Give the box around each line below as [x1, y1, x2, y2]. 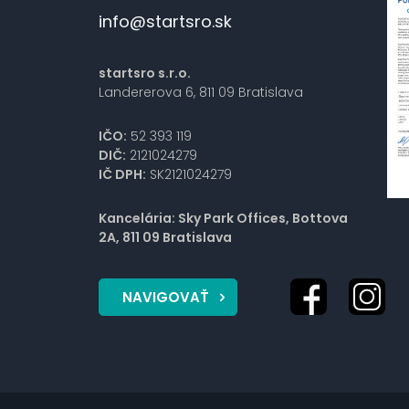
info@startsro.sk [98, 9, 232, 33]
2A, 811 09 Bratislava [98, 227, 232, 246]
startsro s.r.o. [98, 63, 191, 82]
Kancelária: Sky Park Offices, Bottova [98, 208, 348, 227]
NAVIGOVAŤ [121, 287, 209, 307]
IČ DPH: [98, 164, 146, 184]
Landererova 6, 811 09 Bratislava [98, 82, 303, 101]
